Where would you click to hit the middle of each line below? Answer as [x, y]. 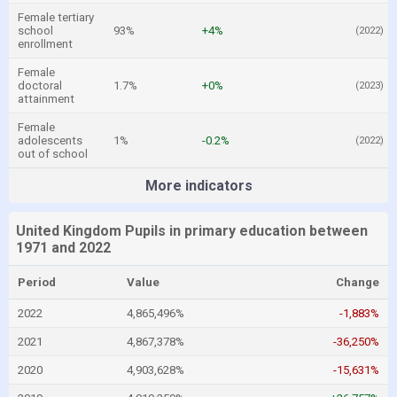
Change [358, 282]
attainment [46, 99]
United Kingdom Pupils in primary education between [192, 231]
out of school [53, 154]
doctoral [40, 86]
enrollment [45, 44]
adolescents [50, 140]
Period [37, 282]
